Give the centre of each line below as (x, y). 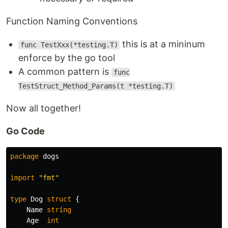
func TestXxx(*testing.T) (69, 45)
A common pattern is (65, 72)
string (59, 210)
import (22, 178)
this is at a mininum (163, 44)
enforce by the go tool (67, 58)
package (24, 156)
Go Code (25, 131)
